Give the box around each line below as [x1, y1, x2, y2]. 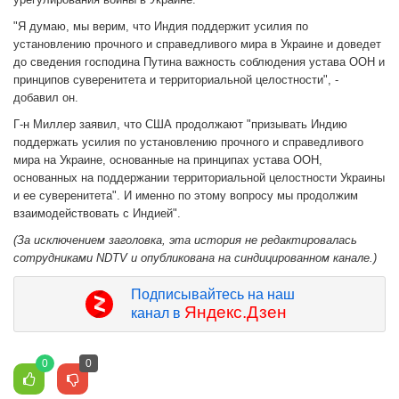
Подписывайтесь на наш [130, 287, 295, 303]
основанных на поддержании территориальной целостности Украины [13, 171, 385, 185]
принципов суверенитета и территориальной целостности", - [13, 73, 338, 87]
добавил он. [13, 91, 78, 105]
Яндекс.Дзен [183, 303, 287, 322]
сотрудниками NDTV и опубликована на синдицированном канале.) [13, 251, 377, 265]
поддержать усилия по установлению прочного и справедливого [13, 135, 363, 150]
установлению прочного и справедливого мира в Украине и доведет [13, 37, 381, 52]
